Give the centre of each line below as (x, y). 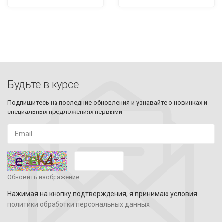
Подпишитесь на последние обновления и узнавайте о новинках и (107, 102)
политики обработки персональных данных (79, 204)
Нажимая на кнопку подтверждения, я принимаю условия (102, 194)
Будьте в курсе (43, 84)
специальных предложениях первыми (65, 112)
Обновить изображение (43, 177)
